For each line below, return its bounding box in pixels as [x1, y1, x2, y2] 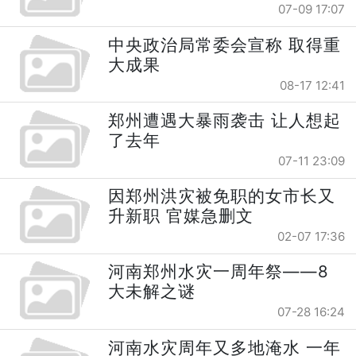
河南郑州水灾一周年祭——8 [108, 261, 330, 282]
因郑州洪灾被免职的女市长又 [108, 186, 336, 207]
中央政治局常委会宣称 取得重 [108, 34, 342, 55]
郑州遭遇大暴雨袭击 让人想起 [108, 110, 342, 130]
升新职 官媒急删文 [108, 206, 254, 226]
